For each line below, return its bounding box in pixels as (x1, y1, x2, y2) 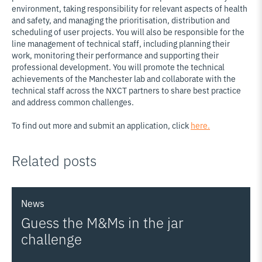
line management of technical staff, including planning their (12, 37, 230, 49)
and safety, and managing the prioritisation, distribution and (12, 14, 230, 25)
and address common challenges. (12, 96, 134, 107)
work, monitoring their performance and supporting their (12, 49, 219, 60)
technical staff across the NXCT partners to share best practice (12, 84, 241, 95)
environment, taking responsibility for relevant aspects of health (12, 2, 247, 13)
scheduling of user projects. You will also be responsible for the (12, 26, 244, 37)
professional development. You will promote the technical (12, 61, 225, 72)
